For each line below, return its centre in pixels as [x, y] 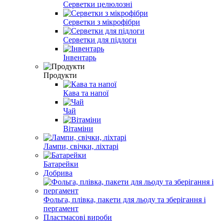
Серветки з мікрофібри [102, 22]
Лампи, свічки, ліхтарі [81, 146]
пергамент [61, 208]
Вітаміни [78, 128]
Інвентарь [80, 57]
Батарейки [61, 164]
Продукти [60, 75]
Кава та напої [86, 93]
